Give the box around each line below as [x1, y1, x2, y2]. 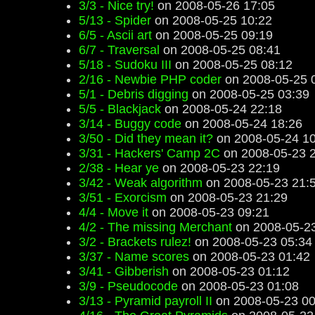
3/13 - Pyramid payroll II [79, 294, 212, 308]
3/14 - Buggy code [79, 117, 181, 131]
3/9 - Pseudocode [79, 279, 178, 293]
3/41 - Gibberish [79, 264, 169, 278]
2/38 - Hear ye [79, 161, 159, 175]
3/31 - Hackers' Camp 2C [79, 146, 220, 160]
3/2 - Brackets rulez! [79, 235, 191, 249]
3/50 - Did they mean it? [79, 131, 213, 146]
